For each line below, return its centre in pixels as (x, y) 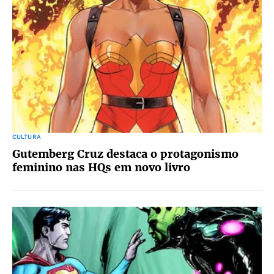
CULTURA (27, 137)
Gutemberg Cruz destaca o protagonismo (125, 154)
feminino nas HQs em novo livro (101, 167)
